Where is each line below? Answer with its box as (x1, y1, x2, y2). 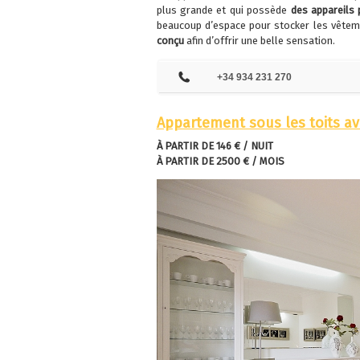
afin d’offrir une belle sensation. (183, 35, 335, 47)
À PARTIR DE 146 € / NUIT (156, 140, 276, 153)
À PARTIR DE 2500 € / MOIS (156, 155, 284, 168)
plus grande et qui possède (156, 4, 291, 17)
